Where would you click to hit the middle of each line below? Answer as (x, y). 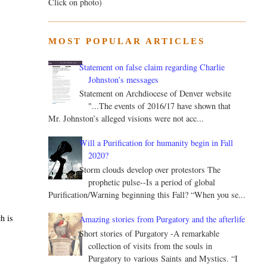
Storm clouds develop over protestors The (150, 170)
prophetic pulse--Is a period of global (152, 182)
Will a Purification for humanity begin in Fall (156, 143)
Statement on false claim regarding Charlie (152, 67)
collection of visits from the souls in (150, 246)
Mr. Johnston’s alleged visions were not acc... (126, 119)
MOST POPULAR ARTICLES (126, 41)
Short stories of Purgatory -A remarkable (150, 234)
